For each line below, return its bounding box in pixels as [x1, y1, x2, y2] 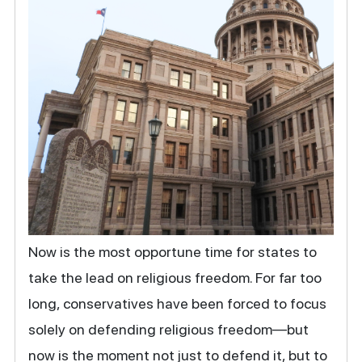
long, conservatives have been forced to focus [28, 295, 327, 313]
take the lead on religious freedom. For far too [28, 269, 322, 287]
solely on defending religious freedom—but [28, 321, 309, 339]
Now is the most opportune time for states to [28, 243, 318, 261]
